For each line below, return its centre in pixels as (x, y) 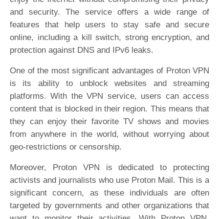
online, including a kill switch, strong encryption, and (109, 37)
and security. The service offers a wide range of (109, 12)
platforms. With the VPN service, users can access (109, 96)
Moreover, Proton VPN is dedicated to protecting (109, 167)
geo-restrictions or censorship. (66, 147)
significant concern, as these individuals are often (109, 193)
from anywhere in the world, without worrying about (109, 134)
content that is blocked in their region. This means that (109, 109)
